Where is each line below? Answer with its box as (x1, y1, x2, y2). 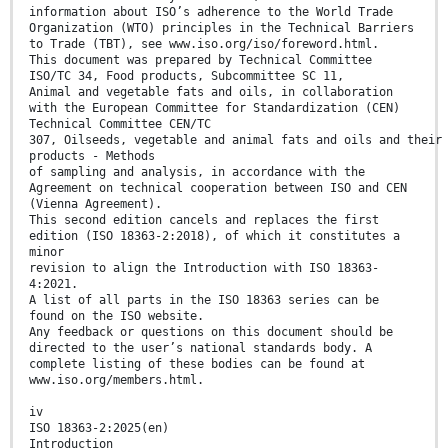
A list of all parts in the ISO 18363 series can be (29, 292, 379, 307)
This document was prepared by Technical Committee (29, 52, 372, 67)
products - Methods (29, 148, 155, 163)
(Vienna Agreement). (29, 196, 162, 211)
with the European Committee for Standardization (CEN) (29, 100, 400, 115)
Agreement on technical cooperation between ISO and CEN (29, 180, 407, 195)
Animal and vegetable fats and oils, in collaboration (29, 84, 393, 99)
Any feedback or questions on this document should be (29, 324, 393, 339)
